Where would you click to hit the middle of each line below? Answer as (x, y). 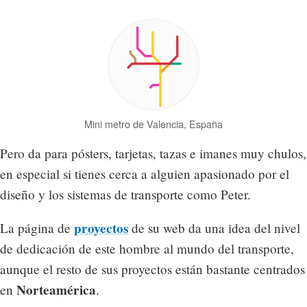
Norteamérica (56, 290)
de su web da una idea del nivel (214, 228)
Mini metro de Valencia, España (153, 123)
